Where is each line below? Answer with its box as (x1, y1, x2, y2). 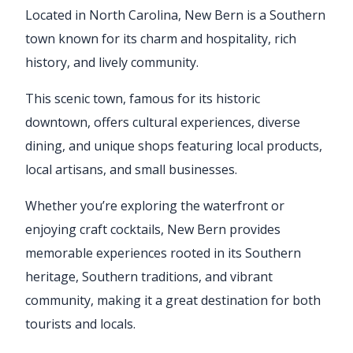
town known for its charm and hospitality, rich (25, 29, 296, 47)
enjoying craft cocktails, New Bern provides (25, 220, 281, 238)
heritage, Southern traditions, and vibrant (25, 267, 273, 285)
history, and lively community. (25, 53, 199, 71)
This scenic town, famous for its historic (25, 89, 260, 107)
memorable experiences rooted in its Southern (25, 243, 301, 262)
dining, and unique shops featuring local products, (25, 136, 322, 154)
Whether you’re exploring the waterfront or (25, 196, 284, 214)
